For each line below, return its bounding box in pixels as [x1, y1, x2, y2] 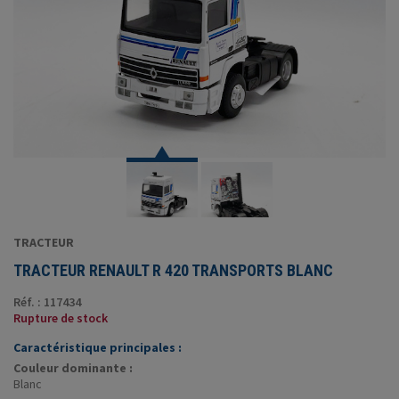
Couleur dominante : [13, 360, 133, 377]
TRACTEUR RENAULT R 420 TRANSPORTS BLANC [13, 261, 333, 281]
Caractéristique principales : [13, 339, 182, 356]
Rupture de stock [13, 310, 108, 327]
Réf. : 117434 [13, 294, 81, 311]
